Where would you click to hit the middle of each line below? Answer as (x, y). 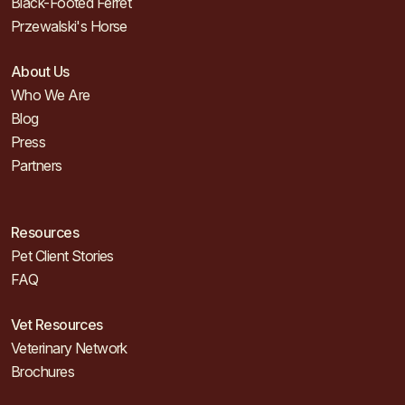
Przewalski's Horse (69, 26)
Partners (37, 165)
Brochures (42, 372)
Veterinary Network (69, 348)
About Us (40, 71)
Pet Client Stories (62, 256)
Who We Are (51, 95)
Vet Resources (57, 325)
